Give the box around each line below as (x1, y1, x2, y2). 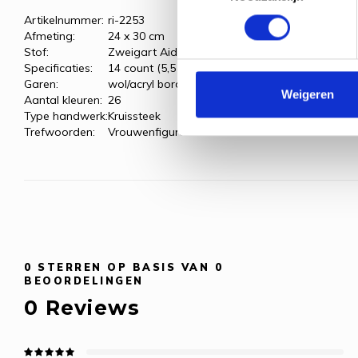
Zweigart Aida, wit (108, 45, 206, 60)
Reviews (38, 296, 141, 320)
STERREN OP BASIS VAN (32, 261, 215, 274)
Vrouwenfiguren (108, 125, 192, 140)
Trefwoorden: (24, 125, 95, 140)
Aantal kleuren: (24, 93, 102, 108)
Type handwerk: (24, 109, 108, 124)
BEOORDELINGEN (24, 274, 144, 288)
